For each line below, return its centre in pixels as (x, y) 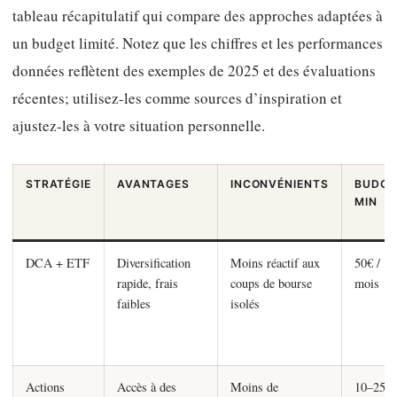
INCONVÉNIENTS (280, 184)
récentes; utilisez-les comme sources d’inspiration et (177, 98)
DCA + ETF (57, 263)
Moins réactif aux (275, 263)
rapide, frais (147, 284)
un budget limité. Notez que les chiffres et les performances (198, 43)
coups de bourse (271, 284)
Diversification (153, 263)
